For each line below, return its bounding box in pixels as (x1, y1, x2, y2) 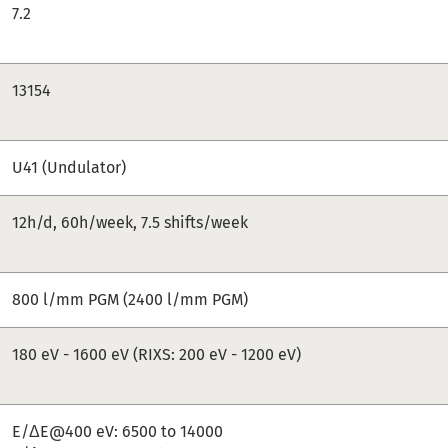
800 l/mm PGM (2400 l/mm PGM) (12, 289, 249, 309)
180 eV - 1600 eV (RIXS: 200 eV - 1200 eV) (12, 344, 302, 364)
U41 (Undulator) (12, 157, 127, 177)
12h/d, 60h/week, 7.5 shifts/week (12, 212, 249, 232)
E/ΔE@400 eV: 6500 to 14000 (12, 421, 224, 441)
